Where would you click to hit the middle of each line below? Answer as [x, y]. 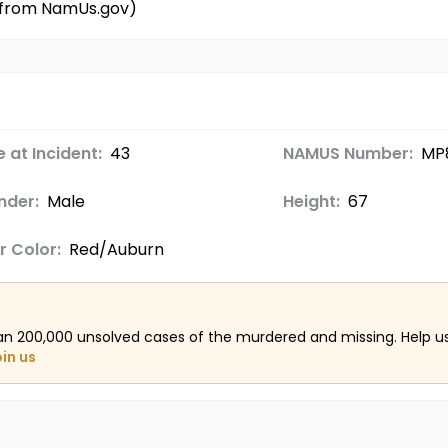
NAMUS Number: [347, 153]
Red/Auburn [116, 249]
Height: [311, 201]
